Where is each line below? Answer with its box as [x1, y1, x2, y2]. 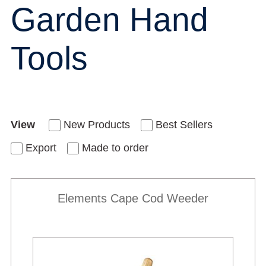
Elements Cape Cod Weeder [58, 191, 208, 205]
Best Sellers [156, 118, 213, 131]
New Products [64, 118, 130, 131]
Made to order [82, 141, 148, 154]
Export [26, 141, 56, 154]
